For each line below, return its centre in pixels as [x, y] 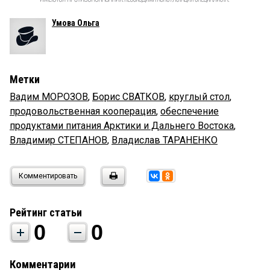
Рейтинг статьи [46, 213]
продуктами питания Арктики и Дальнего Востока [122, 126]
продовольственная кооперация [83, 111]
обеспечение [190, 111]
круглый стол [199, 97]
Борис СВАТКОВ [128, 97]
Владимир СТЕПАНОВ [58, 140]
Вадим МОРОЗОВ [49, 97]
